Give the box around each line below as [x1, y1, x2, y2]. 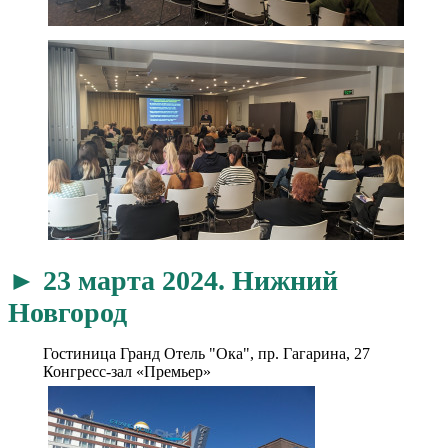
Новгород [8, 296, 127, 328]
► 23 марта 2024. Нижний [8, 264, 338, 296]
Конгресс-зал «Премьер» [43, 362, 211, 380]
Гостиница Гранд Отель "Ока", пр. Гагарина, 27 [43, 344, 370, 362]
